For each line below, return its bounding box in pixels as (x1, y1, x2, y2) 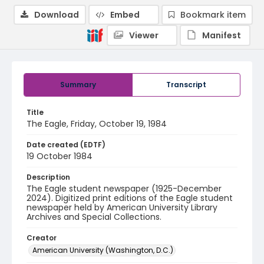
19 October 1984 (27, 150, 93, 162)
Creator (27, 233, 57, 243)
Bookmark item (180, 9, 246, 21)
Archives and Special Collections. (27, 211, 161, 223)
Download (34, 9, 79, 21)
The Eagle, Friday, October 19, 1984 (27, 118, 167, 130)
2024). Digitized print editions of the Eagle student (27, 192, 233, 204)
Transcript (166, 80, 206, 90)
